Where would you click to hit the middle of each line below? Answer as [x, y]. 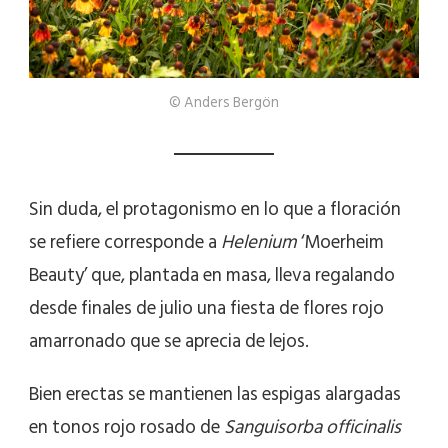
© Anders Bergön [224, 102]
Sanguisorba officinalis [312, 427]
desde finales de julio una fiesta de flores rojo [206, 308]
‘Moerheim [340, 242]
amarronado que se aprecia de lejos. [169, 341]
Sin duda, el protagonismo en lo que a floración [215, 209]
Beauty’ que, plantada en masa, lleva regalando [212, 275]
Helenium [259, 242]
